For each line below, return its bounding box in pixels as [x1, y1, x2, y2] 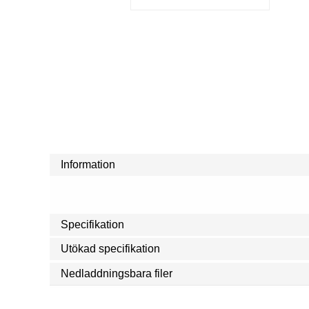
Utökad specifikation [61, 243, 160, 255]
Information [61, 159, 115, 170]
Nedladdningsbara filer [61, 267, 172, 279]
